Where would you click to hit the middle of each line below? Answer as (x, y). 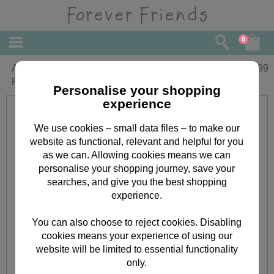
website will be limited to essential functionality (137, 249)
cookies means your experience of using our (137, 235)
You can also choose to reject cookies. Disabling (137, 222)
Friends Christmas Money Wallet (82, 82)
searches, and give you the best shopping (137, 182)
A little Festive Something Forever (84, 68)
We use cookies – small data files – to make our (137, 128)
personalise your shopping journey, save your (137, 168)
